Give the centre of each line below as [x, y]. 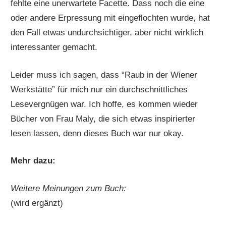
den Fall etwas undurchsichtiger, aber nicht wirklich [107, 33]
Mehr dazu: [33, 161]
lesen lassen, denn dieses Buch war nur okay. [97, 133]
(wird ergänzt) [37, 203]
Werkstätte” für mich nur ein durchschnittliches [99, 89]
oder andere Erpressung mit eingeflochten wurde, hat [110, 18]
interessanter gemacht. [54, 47]
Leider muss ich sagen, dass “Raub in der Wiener [104, 75]
